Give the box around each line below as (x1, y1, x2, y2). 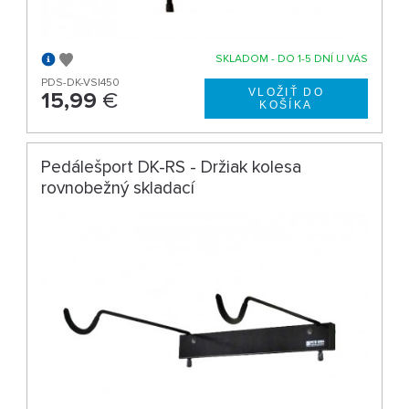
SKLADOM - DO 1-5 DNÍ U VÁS (215, 52, 368, 67)
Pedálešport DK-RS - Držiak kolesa (41, 156, 302, 179)
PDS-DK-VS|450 (41, 76, 121, 90)
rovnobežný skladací (41, 177, 195, 200)
